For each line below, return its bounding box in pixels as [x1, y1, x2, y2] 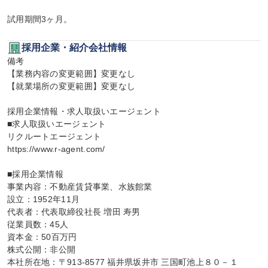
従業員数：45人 [7, 220, 69, 229]
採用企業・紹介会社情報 [22, 42, 127, 53]
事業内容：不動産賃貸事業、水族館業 [7, 182, 153, 191]
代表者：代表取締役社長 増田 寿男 [7, 207, 141, 217]
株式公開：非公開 [7, 245, 76, 254]
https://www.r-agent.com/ [7, 144, 105, 154]
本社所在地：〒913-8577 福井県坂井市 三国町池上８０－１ [7, 257, 238, 267]
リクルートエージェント [7, 132, 102, 141]
